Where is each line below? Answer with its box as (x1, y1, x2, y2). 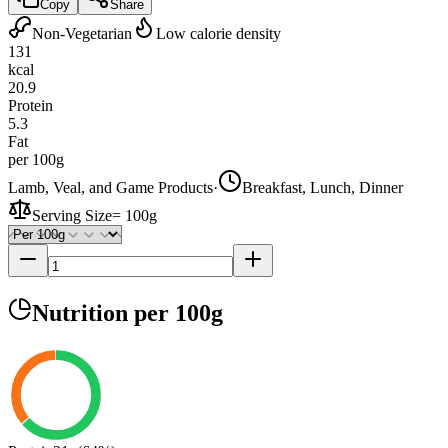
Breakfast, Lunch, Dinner (242, 178, 403, 196)
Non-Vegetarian (32, 24, 132, 42)
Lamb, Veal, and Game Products (8, 178, 213, 196)
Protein (8, 96, 53, 114)
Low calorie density (156, 24, 281, 42)
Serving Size (32, 206, 112, 224)
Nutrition (32, 299, 134, 326)
